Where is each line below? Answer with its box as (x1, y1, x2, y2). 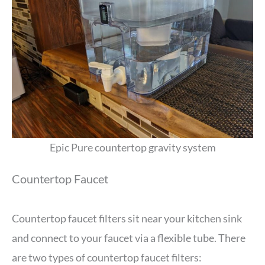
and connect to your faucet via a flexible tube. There (12, 231, 245, 245)
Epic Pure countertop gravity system (49, 141, 216, 154)
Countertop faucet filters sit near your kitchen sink (12, 212, 242, 225)
